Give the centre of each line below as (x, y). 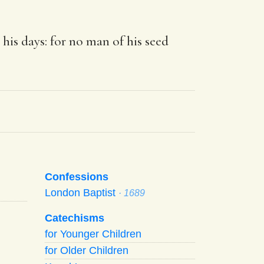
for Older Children (87, 250)
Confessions (77, 176)
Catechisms (75, 218)
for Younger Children (93, 234)
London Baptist (82, 192)
